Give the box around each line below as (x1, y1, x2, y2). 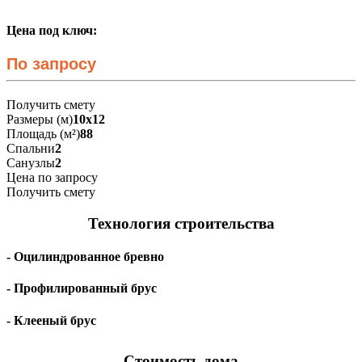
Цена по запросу (6, 170, 98, 184)
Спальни (6, 141, 55, 155)
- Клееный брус (6, 313, 96, 327)
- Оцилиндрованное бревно (6, 249, 164, 263)
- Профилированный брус (6, 281, 157, 296)
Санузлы (6, 156, 55, 170)
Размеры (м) (6, 112, 73, 126)
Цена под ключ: (6, 23, 97, 37)
